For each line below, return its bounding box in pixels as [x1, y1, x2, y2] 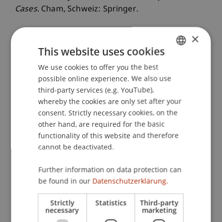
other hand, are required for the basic [38, 119, 165, 128]
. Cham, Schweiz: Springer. [37, 4, 138, 15]
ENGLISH [168, 79, 191, 86]
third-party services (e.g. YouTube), [38, 85, 154, 94]
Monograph [15, 66, 61, 77]
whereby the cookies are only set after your [38, 96, 182, 106]
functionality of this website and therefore [38, 130, 179, 140]
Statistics [95, 198, 126, 207]
